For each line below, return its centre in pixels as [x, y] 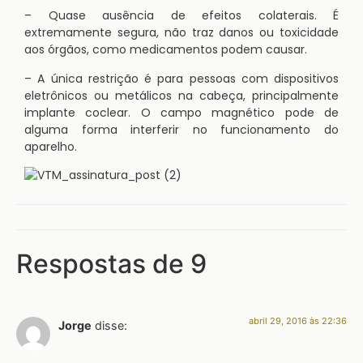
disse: [111, 326]
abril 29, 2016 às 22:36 [298, 321]
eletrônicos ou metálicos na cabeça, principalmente [181, 95]
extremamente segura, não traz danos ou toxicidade [181, 33]
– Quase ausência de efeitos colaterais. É [181, 16]
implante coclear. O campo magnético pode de [181, 112]
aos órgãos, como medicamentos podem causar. [166, 50]
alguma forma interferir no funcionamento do [181, 129]
